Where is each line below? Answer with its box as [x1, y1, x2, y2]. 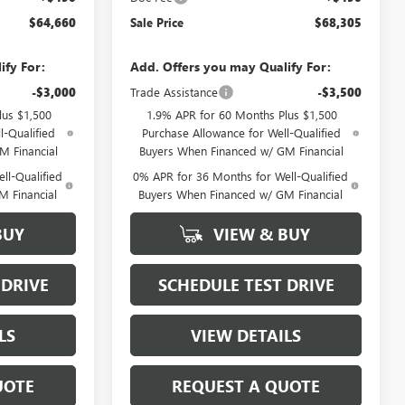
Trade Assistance [130, 83, 219, 99]
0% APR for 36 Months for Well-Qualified [132, 167, 348, 184]
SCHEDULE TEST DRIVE [157, 273, 334, 296]
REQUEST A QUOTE [172, 374, 320, 397]
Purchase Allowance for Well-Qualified [142, 124, 342, 140]
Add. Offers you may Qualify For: [130, 57, 332, 75]
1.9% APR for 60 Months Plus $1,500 [146, 106, 337, 122]
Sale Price [130, 14, 184, 30]
